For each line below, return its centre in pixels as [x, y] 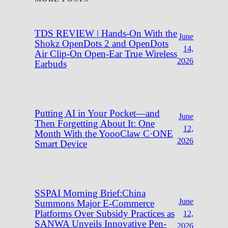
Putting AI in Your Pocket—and [97, 114]
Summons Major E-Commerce [94, 204]
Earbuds [51, 64]
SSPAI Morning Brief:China [90, 194]
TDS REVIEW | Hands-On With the [106, 34]
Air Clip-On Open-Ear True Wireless [106, 54]
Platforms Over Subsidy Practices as [105, 214]
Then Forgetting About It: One [95, 124]
